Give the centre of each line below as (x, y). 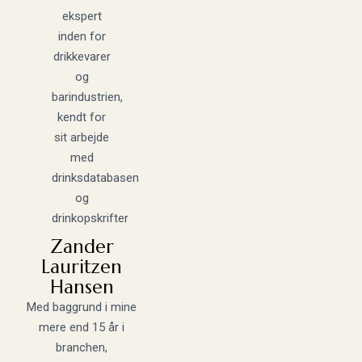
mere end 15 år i (82, 327)
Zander (82, 246)
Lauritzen (82, 267)
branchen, (82, 347)
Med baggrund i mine (82, 307)
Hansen (82, 287)
